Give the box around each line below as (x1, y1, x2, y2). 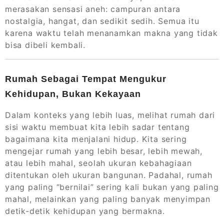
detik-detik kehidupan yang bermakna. (5, 206, 165, 216)
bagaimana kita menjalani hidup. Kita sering (5, 134, 187, 144)
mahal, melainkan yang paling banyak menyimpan (5, 194, 210, 204)
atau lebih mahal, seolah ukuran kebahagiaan (5, 158, 192, 168)
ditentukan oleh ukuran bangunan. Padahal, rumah (5, 170, 212, 180)
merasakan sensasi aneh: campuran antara (5, 4, 181, 14)
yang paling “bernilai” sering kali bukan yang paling (5, 182, 219, 192)
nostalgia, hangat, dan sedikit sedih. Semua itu (5, 16, 199, 26)
